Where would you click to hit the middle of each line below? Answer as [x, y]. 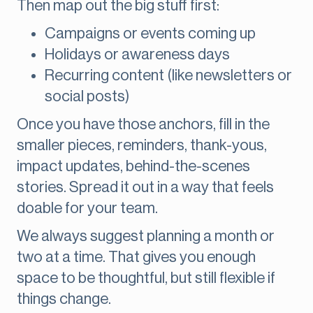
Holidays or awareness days [137, 55]
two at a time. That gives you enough [136, 257]
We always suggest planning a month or [146, 236]
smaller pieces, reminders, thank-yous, [142, 146]
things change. [64, 299]
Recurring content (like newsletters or [168, 76]
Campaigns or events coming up [150, 34]
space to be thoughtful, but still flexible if [146, 278]
